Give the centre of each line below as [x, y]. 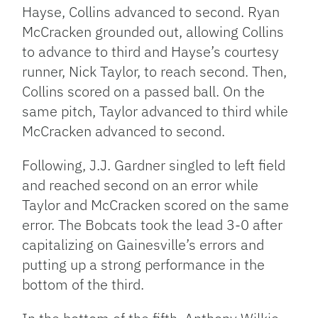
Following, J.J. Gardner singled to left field [154, 165]
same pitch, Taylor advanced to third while [155, 111]
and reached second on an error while [141, 185]
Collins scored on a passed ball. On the [144, 91]
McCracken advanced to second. [124, 131]
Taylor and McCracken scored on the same [156, 204]
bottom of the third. [83, 284]
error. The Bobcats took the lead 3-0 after [153, 224]
